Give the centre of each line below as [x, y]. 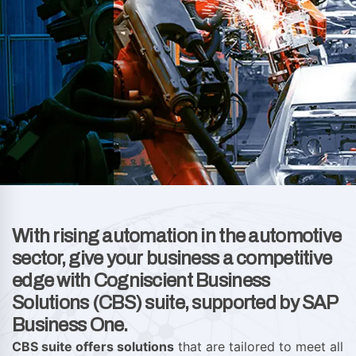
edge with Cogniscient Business [141, 281]
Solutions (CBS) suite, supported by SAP [174, 303]
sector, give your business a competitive [172, 259]
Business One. [70, 325]
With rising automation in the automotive [177, 236]
